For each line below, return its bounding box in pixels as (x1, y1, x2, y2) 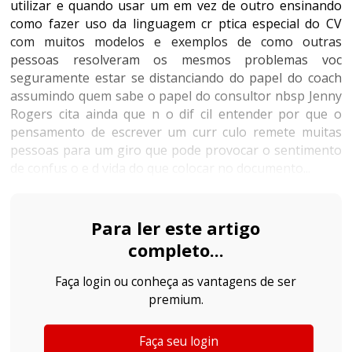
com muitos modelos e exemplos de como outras (10, 33, 342, 50)
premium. (148, 291, 203, 308)
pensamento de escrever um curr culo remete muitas (10, 123, 342, 141)
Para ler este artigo (91, 216, 261, 240)
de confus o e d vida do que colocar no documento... (10, 159, 311, 177)
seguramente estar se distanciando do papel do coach (10, 69, 342, 86)
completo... (127, 238, 224, 262)
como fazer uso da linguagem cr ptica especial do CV (10, 15, 342, 32)
